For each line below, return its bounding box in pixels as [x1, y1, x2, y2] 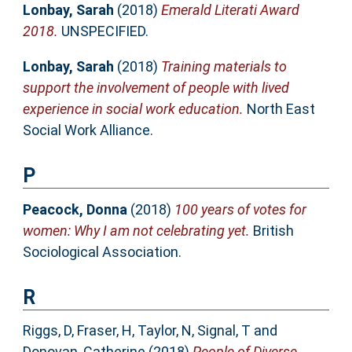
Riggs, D [22, 322, 71, 339]
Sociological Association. [22, 243, 181, 260]
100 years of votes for [174, 200, 306, 218]
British [249, 222, 294, 239]
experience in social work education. [22, 101, 244, 118]
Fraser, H [76, 322, 132, 339]
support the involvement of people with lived [22, 79, 289, 97]
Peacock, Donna [22, 200, 127, 218]
